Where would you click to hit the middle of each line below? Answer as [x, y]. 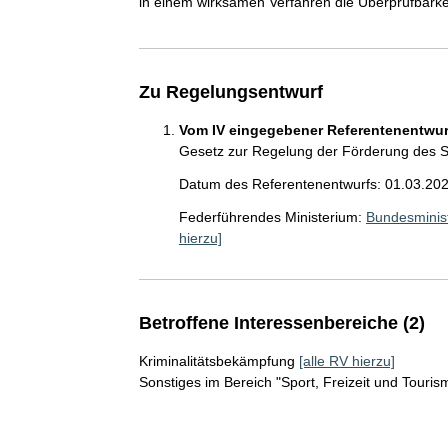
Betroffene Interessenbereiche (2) [281, 322]
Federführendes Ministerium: [270, 216]
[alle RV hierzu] [346, 360]
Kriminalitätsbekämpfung [216, 360]
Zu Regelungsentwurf [230, 91]
